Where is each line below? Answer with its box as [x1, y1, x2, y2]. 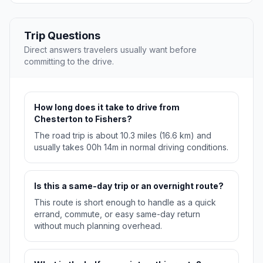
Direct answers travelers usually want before [24, 44, 197, 55]
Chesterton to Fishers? [34, 113, 132, 124]
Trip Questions [24, 29, 100, 42]
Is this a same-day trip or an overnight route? [34, 180, 224, 191]
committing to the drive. [24, 56, 114, 66]
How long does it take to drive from [34, 102, 180, 112]
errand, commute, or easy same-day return [34, 208, 200, 219]
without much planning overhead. [34, 220, 162, 231]
